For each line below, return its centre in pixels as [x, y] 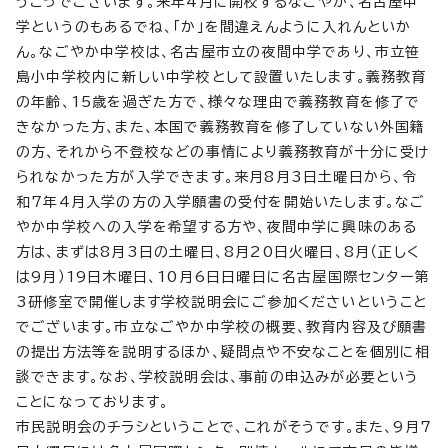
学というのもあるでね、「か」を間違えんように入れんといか [214, 27]
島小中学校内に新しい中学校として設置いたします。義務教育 [221, 77]
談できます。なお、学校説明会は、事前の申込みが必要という [218, 377]
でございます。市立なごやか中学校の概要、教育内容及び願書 [222, 327]
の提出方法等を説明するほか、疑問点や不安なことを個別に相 [223, 352]
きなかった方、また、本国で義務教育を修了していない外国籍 [221, 127]
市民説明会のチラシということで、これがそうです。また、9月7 [224, 427]
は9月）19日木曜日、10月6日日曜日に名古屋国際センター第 [223, 277]
